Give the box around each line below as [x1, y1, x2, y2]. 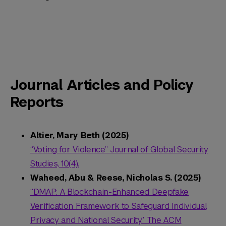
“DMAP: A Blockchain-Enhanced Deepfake [30, 187, 189, 198]
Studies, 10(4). [30, 158, 79, 169]
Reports [10, 93, 64, 111]
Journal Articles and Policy [10, 76, 194, 94]
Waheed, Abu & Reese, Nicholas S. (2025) [30, 173, 201, 184]
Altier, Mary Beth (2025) [30, 130, 129, 141]
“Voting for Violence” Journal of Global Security [30, 144, 208, 155]
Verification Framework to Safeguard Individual [30, 201, 207, 212]
